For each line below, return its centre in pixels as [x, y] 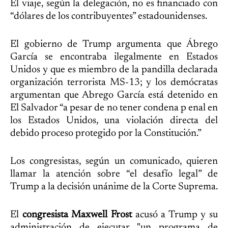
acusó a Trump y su [175, 215]
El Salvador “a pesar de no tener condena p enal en [114, 108]
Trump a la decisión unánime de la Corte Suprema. [114, 187]
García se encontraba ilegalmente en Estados [114, 57]
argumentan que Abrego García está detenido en [114, 95]
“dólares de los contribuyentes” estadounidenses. [109, 17]
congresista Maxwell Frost [77, 215]
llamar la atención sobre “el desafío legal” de [114, 174]
